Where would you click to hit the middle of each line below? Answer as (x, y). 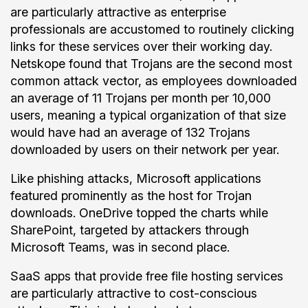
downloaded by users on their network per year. (145, 150)
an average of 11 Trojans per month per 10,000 (141, 98)
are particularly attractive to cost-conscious (134, 293)
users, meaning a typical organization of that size (148, 115)
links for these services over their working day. (141, 46)
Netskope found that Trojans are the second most (151, 64)
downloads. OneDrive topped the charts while (139, 213)
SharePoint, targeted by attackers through (130, 230)
